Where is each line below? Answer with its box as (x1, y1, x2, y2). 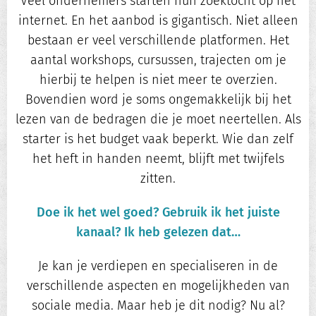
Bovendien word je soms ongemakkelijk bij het (25, 92, 291, 108)
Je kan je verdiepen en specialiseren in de (38, 258, 278, 274)
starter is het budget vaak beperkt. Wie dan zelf (23, 131, 293, 147)
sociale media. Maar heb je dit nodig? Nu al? (31, 298, 285, 314)
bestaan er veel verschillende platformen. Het (27, 32, 289, 49)
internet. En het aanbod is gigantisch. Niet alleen (18, 13, 298, 29)
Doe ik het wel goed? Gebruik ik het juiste (36, 205, 280, 221)
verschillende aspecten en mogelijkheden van (26, 278, 290, 294)
